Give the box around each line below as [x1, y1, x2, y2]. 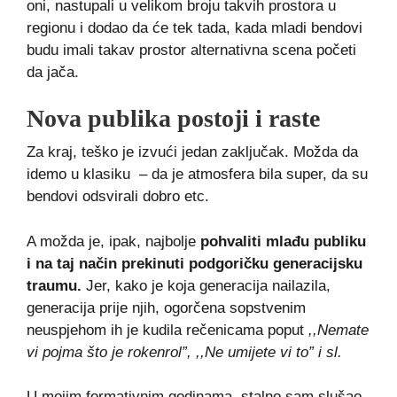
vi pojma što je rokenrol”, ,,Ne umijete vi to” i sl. [27, 343, 342, 361]
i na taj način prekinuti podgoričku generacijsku [27, 254, 362, 272]
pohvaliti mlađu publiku [200, 232, 366, 250]
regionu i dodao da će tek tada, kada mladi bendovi [27, 19, 362, 36]
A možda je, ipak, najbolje [27, 232, 200, 250]
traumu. [27, 276, 82, 294]
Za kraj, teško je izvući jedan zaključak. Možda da [27, 144, 358, 161]
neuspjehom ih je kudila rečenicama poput [27, 321, 308, 339]
